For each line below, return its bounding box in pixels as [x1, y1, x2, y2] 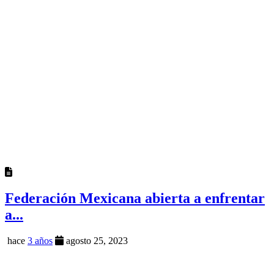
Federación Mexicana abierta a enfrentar [5, 190, 265, 207]
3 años [28, 235, 53, 246]
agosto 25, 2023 [64, 235, 128, 246]
